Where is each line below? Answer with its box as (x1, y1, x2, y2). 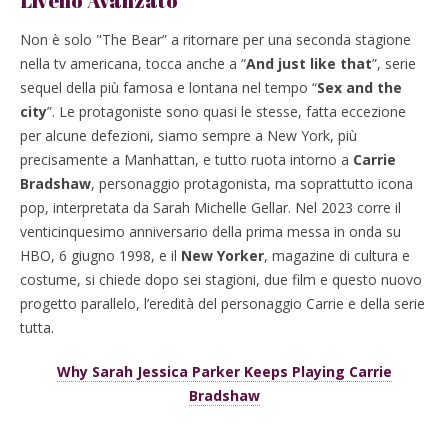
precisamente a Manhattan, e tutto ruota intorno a (20, 150, 353, 170)
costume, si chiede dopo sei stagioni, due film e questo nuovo (20, 270, 422, 290)
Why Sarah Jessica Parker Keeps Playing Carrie (56, 362, 392, 382)
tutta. (20, 318, 54, 338)
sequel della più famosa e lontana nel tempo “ (20, 78, 317, 98)
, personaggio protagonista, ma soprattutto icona (91, 174, 413, 194)
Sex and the (317, 78, 402, 98)
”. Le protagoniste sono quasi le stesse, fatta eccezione (47, 102, 406, 122)
